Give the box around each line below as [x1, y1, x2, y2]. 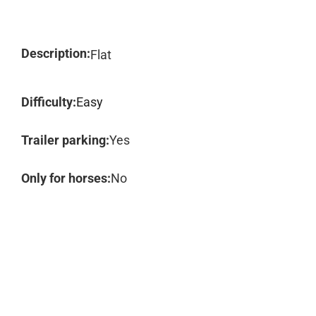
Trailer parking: [21, 133, 109, 147]
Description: [21, 46, 90, 61]
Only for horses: [21, 171, 111, 186]
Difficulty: [21, 95, 76, 109]
